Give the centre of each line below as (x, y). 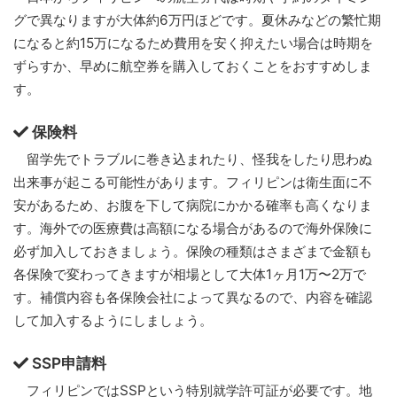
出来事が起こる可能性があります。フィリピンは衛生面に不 (193, 183)
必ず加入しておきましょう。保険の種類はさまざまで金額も (193, 252)
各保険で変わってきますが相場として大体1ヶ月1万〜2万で (190, 275)
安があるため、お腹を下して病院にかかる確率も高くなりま (193, 206)
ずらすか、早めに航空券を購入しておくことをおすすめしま (193, 66)
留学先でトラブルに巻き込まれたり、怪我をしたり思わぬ (193, 160)
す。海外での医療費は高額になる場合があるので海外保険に (193, 229)
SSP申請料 (69, 362)
